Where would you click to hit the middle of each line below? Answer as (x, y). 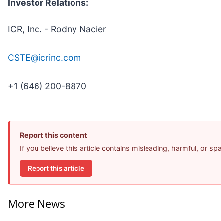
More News (37, 203)
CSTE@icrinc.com (44, 58)
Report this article (56, 168)
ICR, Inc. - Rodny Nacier (57, 29)
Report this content (54, 135)
